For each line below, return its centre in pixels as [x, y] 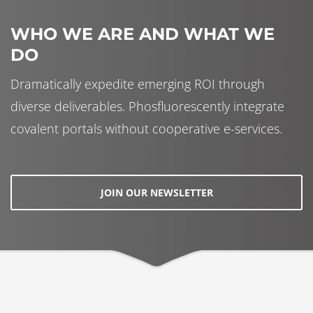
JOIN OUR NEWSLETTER [156, 192]
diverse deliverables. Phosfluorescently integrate [147, 106]
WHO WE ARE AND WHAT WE [143, 34]
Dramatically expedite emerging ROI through [138, 83]
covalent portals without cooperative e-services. [146, 128]
